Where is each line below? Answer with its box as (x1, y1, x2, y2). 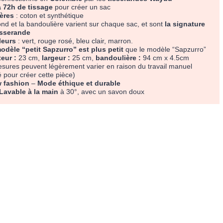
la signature (165, 20, 206, 28)
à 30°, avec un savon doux (58, 88, 145, 96)
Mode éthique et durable (37, 79, 121, 88)
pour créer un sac (53, 3, 111, 11)
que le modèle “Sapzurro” (123, 45, 207, 54)
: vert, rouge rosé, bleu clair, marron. (16, 37, 133, 45)
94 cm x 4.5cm (141, 54, 190, 62)
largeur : (42, 54, 71, 62)
